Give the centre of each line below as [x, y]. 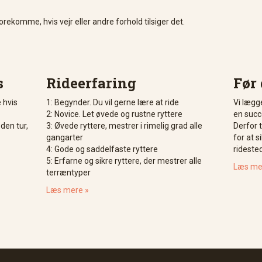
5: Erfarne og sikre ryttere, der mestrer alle [124, 161]
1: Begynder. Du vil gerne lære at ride [113, 102]
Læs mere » [68, 190]
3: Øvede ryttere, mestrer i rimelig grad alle [124, 126]
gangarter [65, 137]
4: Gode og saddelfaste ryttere [102, 149]
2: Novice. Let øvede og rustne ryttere [114, 114]
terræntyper [68, 173]
